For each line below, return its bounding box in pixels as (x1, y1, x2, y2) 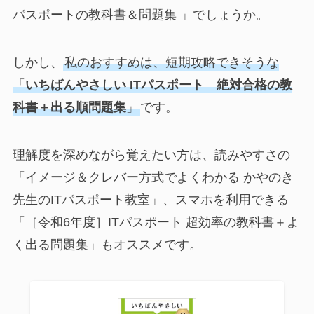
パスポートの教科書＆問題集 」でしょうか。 (12, 8, 268, 22)
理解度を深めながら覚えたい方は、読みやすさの (12, 148, 290, 163)
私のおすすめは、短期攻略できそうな (64, 55, 279, 70)
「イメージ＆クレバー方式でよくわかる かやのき (12, 170, 294, 185)
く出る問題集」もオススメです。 (12, 238, 202, 252)
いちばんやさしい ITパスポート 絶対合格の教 (25, 78, 292, 93)
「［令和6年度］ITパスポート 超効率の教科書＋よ (12, 215, 299, 230)
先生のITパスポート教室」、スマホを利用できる (12, 193, 289, 207)
